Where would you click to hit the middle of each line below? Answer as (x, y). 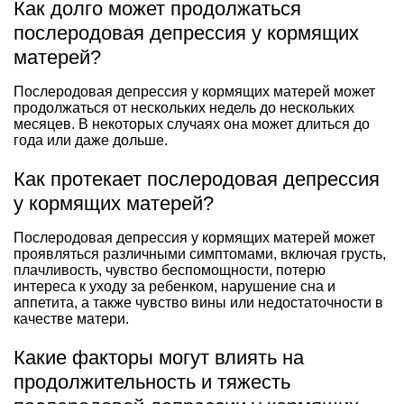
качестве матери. (71, 318)
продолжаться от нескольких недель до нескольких (184, 107)
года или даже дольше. (91, 140)
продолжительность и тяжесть (152, 381)
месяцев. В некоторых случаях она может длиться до (192, 124)
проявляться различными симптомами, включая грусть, (200, 253)
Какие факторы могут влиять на (159, 357)
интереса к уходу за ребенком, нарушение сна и (174, 286)
